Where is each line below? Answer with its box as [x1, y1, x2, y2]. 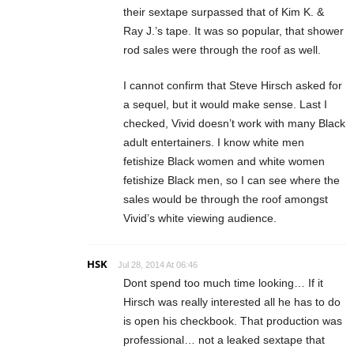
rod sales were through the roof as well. [123, 43, 321, 57]
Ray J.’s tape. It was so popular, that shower [123, 24, 344, 38]
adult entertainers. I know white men [123, 136, 304, 149]
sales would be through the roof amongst [123, 193, 328, 206]
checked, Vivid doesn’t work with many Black [123, 117, 345, 130]
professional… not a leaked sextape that [123, 333, 325, 347]
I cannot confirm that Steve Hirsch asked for [123, 79, 342, 92]
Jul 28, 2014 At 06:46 [118, 260, 198, 270]
